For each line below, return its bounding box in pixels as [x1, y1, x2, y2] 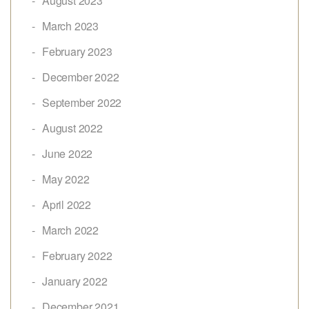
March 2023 [42, 17, 99, 34]
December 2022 [42, 68, 119, 85]
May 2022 [42, 170, 90, 187]
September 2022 [42, 94, 122, 110]
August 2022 [42, 119, 103, 136]
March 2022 [42, 221, 99, 238]
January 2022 [42, 272, 108, 289]
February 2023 [42, 43, 112, 59]
